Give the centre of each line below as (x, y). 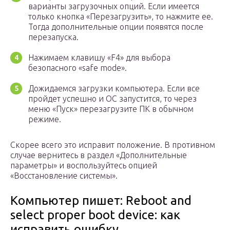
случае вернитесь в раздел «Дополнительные (99, 155)
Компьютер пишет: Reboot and (101, 201)
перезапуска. (53, 37)
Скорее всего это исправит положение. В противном (113, 145)
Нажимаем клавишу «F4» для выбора (99, 58)
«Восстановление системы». (64, 176)
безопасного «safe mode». (78, 68)
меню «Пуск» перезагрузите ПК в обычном (111, 109)
